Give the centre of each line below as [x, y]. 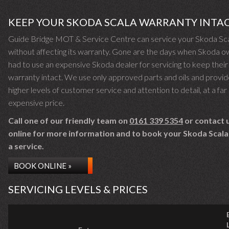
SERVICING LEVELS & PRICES [78, 189]
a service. [26, 146]
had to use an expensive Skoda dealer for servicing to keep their [118, 64]
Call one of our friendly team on [69, 120]
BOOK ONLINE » [43, 166]
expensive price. [36, 102]
